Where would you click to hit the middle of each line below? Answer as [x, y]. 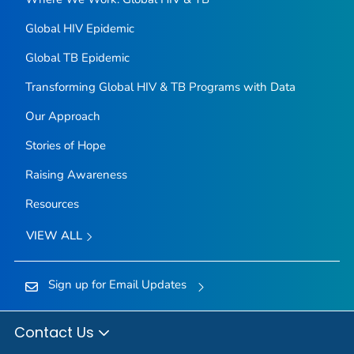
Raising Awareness [76, 175]
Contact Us [56, 333]
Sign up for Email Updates [117, 284]
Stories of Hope [65, 146]
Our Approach [62, 117]
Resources [52, 204]
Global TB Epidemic [77, 58]
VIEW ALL [55, 236]
